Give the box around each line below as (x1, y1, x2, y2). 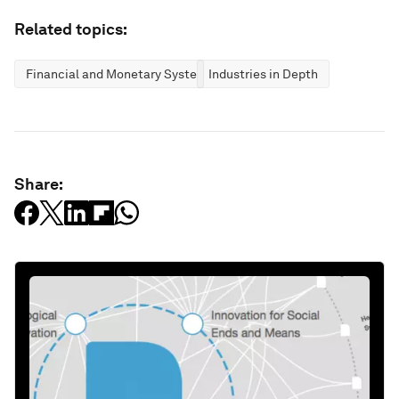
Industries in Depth (208, 67, 318, 81)
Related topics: (14, 20, 127, 38)
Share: (14, 175, 63, 193)
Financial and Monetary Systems (26, 67, 214, 81)
